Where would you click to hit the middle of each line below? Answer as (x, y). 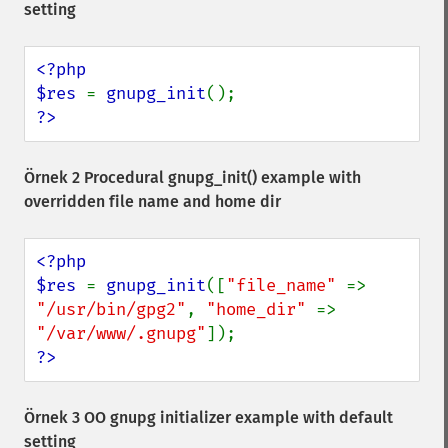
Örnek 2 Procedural (96, 177)
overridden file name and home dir (152, 201)
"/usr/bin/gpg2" (111, 309)
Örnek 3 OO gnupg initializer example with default (208, 417)
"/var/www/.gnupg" (121, 333)
